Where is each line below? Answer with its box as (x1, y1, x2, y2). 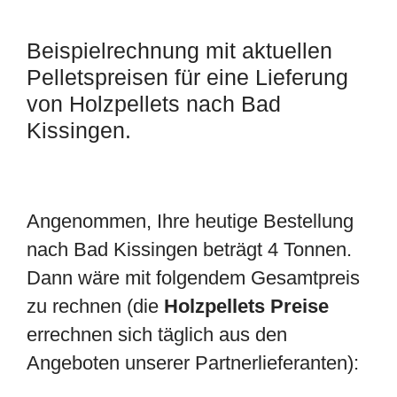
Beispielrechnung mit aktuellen (27, 38, 332, 63)
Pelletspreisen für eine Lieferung (27, 65, 348, 90)
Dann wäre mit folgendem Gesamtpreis (27, 267, 360, 289)
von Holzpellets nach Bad (27, 91, 281, 116)
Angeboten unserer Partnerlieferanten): (27, 352, 359, 374)
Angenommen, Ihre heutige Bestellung (27, 210, 354, 232)
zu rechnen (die (27, 295, 164, 317)
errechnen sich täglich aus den (27, 323, 287, 346)
